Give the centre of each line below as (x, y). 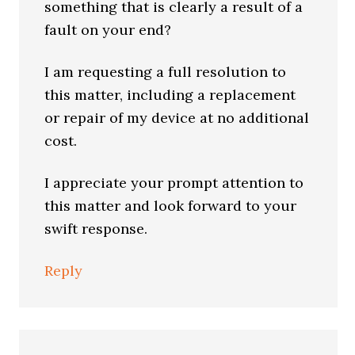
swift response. (96, 229)
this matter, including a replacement (170, 95)
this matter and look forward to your (171, 206)
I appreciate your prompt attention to (174, 183)
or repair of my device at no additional (177, 118)
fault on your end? (108, 30)
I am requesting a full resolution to (166, 72)
